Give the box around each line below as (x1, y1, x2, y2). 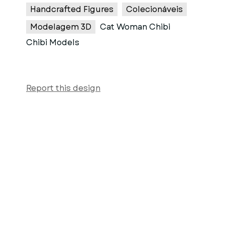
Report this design (26, 82, 100, 94)
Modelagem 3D (30, 21, 91, 33)
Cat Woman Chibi (100, 21, 170, 33)
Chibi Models (26, 37, 79, 48)
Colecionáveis (126, 4, 183, 15)
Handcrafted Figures (30, 4, 114, 15)
